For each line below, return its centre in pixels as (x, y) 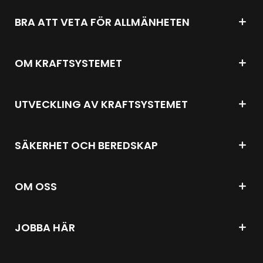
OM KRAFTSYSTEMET (68, 63)
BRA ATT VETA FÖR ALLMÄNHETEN (102, 22)
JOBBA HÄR (45, 227)
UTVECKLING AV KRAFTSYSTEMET (101, 104)
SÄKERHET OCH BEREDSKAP (86, 145)
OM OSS (36, 186)
